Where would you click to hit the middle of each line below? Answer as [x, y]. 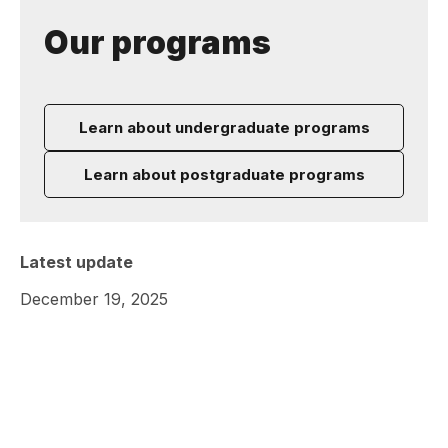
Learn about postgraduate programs [224, 174]
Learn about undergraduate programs [224, 127]
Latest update [76, 262]
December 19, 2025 [94, 299]
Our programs [157, 42]
